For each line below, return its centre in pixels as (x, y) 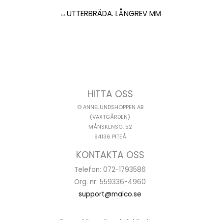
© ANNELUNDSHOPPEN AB (110, 107)
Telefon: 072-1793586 (110, 169)
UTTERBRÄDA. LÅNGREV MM (114, 13)
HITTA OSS (110, 94)
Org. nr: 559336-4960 (110, 182)
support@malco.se (110, 194)
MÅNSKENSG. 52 (110, 127)
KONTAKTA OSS (110, 155)
